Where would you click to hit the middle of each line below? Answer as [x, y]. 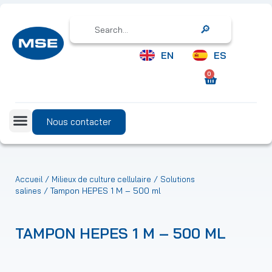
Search [219, 33]
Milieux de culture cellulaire [101, 179]
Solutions [178, 179]
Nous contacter [79, 122]
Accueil [29, 179]
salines [28, 191]
